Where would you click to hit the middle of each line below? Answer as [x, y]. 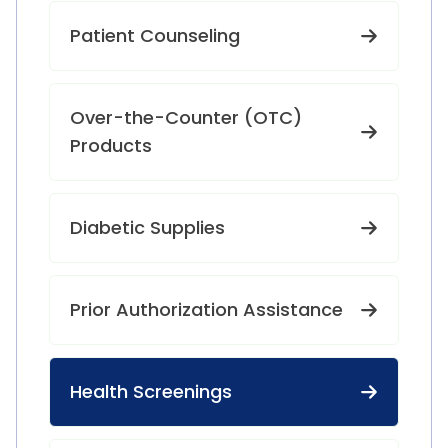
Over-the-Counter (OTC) [186, 117]
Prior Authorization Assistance [206, 309]
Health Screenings [151, 391]
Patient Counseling [155, 35]
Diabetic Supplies [147, 227]
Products [111, 145]
